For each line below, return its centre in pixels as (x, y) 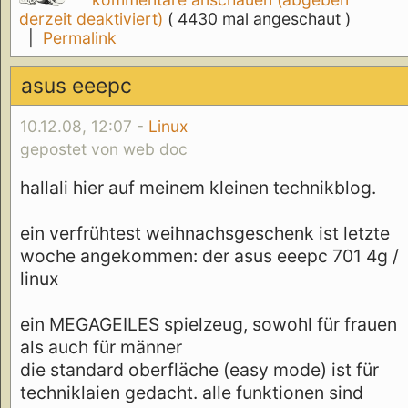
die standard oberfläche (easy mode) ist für (199, 369)
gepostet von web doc (104, 149)
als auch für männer (101, 347)
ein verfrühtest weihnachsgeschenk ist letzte (205, 233)
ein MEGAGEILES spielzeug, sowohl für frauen (209, 324)
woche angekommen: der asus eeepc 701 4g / (209, 255)
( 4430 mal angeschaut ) (259, 19)
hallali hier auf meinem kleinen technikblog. (198, 187)
